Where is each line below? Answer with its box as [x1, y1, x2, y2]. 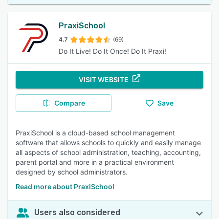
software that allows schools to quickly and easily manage [16, 138, 201, 147]
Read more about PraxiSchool [16, 182, 114, 191]
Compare [54, 99, 85, 107]
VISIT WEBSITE [79, 75, 129, 84]
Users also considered [34, 208, 120, 217]
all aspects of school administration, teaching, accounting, [16, 148, 201, 156]
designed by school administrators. [16, 168, 128, 176]
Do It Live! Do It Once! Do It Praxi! [59, 47, 166, 55]
